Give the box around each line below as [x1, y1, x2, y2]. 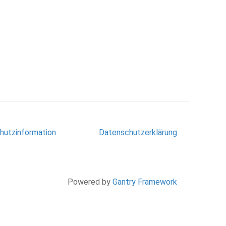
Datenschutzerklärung [99, 127, 177, 137]
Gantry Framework [112, 177, 177, 187]
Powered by [68, 177, 112, 187]
